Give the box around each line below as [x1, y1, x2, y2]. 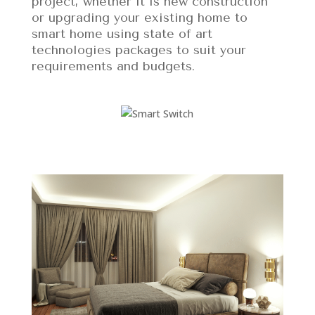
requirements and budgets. [31, 58, 195, 74]
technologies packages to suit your [31, 41, 246, 58]
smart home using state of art [31, 25, 212, 41]
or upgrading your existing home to [31, 9, 247, 25]
